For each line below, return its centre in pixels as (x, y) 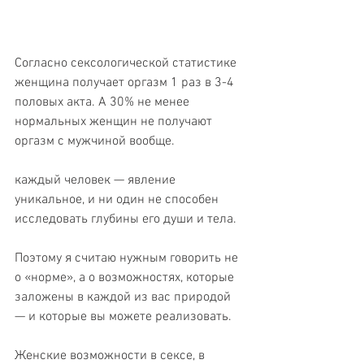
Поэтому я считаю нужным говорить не (128, 259)
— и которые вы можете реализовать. (123, 317)
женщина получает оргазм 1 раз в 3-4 (126, 83)
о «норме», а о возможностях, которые (126, 278)
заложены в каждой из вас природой (124, 298)
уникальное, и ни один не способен (118, 200)
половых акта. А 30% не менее (104, 103)
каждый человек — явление (97, 181)
